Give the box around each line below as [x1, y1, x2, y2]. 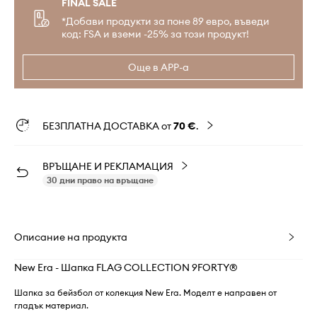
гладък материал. [14, 300, 88, 311]
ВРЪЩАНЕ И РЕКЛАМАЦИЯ [42, 160, 173, 173]
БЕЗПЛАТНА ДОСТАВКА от [42, 120, 173, 132]
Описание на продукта [14, 231, 127, 243]
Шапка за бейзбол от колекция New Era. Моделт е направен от [14, 287, 277, 298]
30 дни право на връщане [47, 175, 154, 185]
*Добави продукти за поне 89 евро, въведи [62, 15, 270, 28]
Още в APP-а [128, 61, 189, 74]
